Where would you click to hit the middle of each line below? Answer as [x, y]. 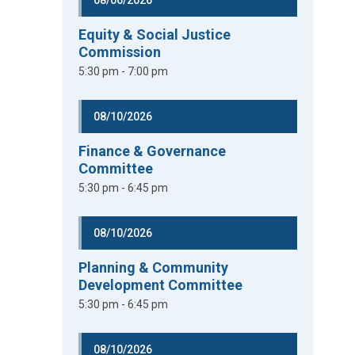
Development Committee [161, 285]
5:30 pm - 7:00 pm [124, 71]
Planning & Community [154, 267]
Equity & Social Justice [155, 34]
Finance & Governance [153, 151]
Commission [120, 52]
